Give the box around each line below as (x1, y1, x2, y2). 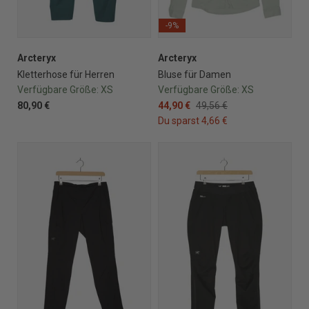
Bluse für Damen (158, 68, 231, 80)
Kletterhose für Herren (17, 68, 114, 80)
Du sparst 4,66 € (158, 114, 228, 126)
